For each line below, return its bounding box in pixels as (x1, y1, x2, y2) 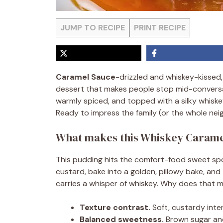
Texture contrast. (80, 202, 150, 213)
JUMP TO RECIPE (60, 22, 125, 33)
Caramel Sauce (56, 72, 115, 82)
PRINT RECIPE (134, 22, 186, 33)
